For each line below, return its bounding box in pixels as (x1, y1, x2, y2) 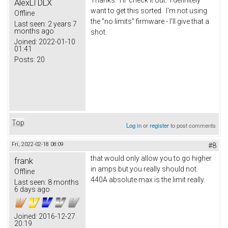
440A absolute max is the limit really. (91, 175, 205, 184)
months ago (14, 26, 54, 35)
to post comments (169, 121, 216, 129)
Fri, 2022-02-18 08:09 (12, 140, 64, 148)
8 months (46, 178, 79, 186)
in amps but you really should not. (91, 164, 198, 173)
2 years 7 (46, 19, 77, 28)
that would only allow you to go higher (91, 154, 212, 162)
